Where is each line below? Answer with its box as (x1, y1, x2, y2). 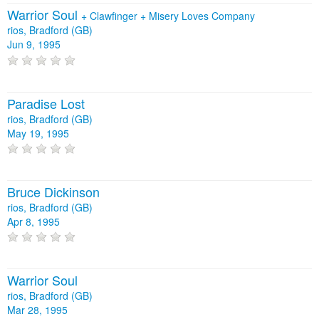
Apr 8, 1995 (7, 214, 60, 229)
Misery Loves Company (149, 9, 255, 23)
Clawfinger (90, 9, 140, 23)
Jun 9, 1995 (7, 37, 61, 52)
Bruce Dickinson (7, 182, 100, 202)
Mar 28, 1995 (7, 303, 68, 318)
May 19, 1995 (7, 125, 69, 140)
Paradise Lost (7, 93, 85, 113)
